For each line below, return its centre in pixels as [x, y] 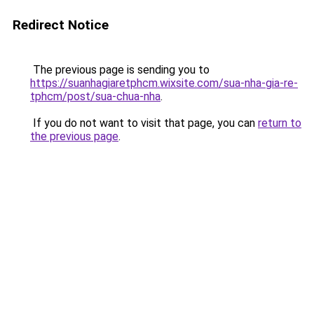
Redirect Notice [61, 25]
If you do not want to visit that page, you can [144, 123]
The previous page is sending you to [120, 70]
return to [280, 123]
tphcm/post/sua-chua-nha [95, 96]
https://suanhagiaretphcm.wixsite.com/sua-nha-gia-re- [164, 83]
